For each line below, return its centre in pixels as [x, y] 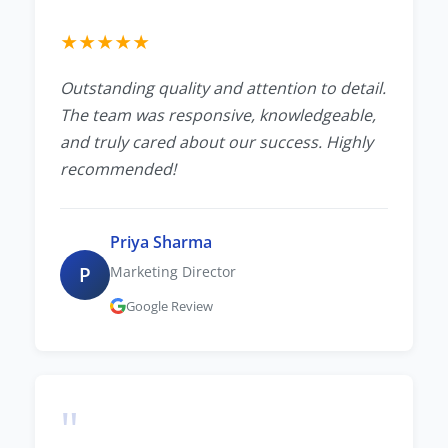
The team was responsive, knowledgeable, [218, 114]
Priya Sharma [161, 241]
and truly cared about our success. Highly [216, 141]
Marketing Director [173, 271]
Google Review [169, 305]
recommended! [118, 168]
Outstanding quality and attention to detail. [223, 87]
